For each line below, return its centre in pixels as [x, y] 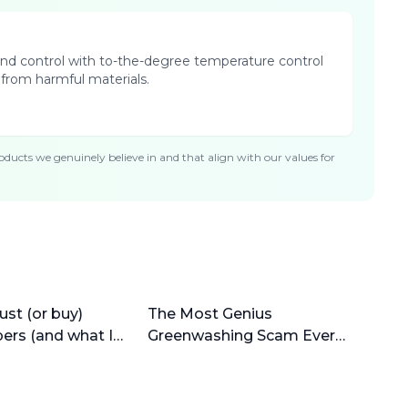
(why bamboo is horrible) [239, 357]
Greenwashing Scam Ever [241, 336]
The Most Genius [209, 314]
